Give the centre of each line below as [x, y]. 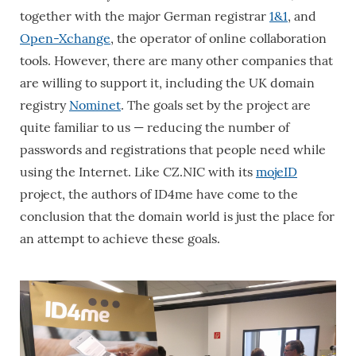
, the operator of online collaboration [219, 39]
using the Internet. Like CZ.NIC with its [138, 172]
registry [44, 105]
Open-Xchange [65, 39]
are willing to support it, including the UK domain [167, 83]
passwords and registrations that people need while [173, 150]
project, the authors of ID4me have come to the [159, 194]
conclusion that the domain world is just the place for [177, 217]
